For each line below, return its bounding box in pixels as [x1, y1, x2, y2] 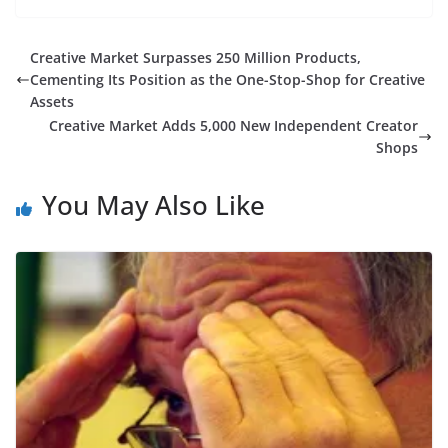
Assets [30, 91, 74, 111]
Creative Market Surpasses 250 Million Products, [30, 47, 361, 67]
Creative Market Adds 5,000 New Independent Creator [49, 115, 418, 135]
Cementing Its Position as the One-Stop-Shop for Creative [30, 69, 425, 89]
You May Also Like [42, 186, 265, 223]
